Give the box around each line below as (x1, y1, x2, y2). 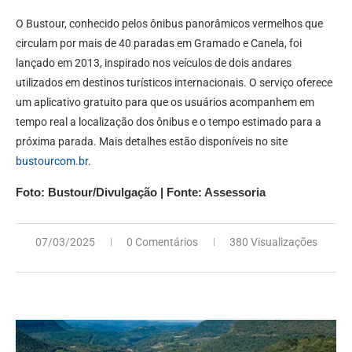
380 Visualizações (229, 236, 317, 249)
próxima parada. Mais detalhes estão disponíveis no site (16, 135, 288, 148)
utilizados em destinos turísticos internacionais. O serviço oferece (16, 76, 332, 90)
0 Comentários (126, 236, 198, 249)
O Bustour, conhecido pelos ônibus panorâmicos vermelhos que (16, 17, 323, 31)
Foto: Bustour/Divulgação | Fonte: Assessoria (16, 185, 266, 200)
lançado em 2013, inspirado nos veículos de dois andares (16, 57, 291, 70)
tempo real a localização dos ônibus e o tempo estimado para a (16, 115, 321, 129)
